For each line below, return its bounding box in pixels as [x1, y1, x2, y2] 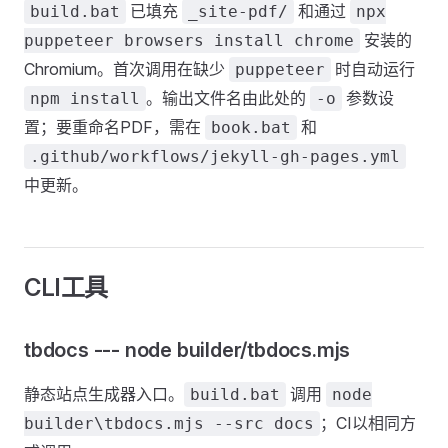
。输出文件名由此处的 [146, 88, 310, 108]
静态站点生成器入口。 [24, 384, 184, 404]
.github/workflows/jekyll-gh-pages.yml [30, 147, 400, 166]
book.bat [211, 118, 291, 137]
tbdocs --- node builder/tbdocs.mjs [24, 338, 351, 362]
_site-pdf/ [188, 2, 288, 21]
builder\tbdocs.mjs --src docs [24, 414, 314, 433]
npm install [30, 89, 140, 108]
